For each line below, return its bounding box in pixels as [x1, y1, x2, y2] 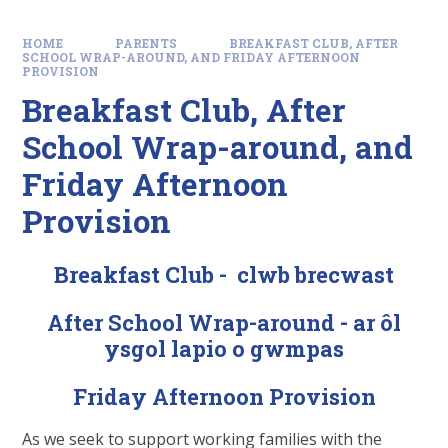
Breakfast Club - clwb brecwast [54, 260, 394, 290]
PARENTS [115, 35, 177, 51]
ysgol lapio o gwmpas [104, 334, 344, 364]
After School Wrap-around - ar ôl [47, 308, 401, 338]
